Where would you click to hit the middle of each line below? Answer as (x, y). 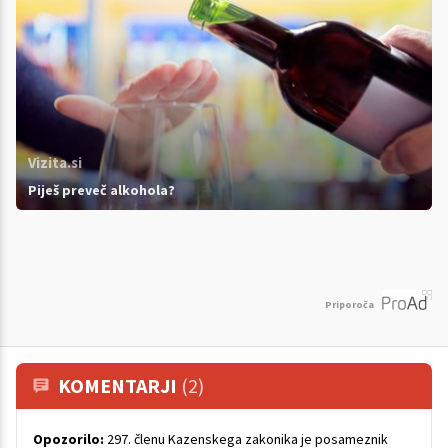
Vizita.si (55, 163)
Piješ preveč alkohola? (101, 190)
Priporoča (349, 304)
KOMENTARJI (119, 385)
